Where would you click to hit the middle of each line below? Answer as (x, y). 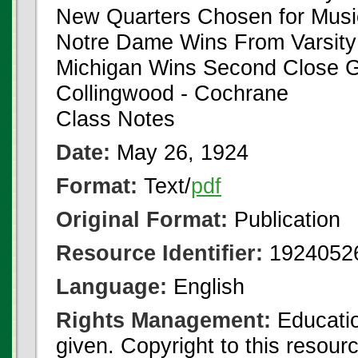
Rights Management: (163, 320)
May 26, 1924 (179, 152)
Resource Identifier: (159, 253)
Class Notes (115, 119)
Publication (284, 219)
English (206, 286)
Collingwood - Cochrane (172, 93)
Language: (111, 286)
